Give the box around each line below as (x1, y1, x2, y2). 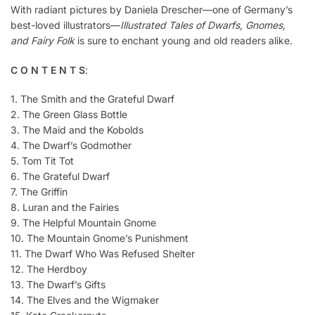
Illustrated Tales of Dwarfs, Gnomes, (120, 19, 285, 32)
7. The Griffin (11, 185, 67, 198)
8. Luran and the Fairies (11, 200, 119, 213)
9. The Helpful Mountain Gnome (11, 216, 156, 229)
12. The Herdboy (11, 262, 87, 275)
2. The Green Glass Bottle (11, 108, 127, 120)
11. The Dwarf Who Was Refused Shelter (11, 247, 195, 259)
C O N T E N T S (11, 63, 85, 76)
